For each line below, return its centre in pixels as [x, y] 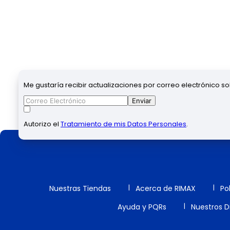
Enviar [142, 100]
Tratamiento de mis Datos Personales [123, 124]
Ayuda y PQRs [142, 207]
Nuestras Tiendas [80, 188]
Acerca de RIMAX [166, 188]
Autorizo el [42, 124]
